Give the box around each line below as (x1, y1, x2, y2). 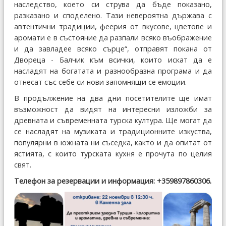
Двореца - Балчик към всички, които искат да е (14, 54, 212, 65)
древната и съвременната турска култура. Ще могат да (14, 115, 212, 125)
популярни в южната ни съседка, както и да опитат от (14, 137, 212, 147)
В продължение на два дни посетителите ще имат (14, 93, 212, 103)
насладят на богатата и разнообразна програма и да (14, 66, 212, 76)
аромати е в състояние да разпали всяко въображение (14, 32, 212, 42)
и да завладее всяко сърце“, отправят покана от (14, 43, 212, 53)
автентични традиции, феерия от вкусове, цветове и (14, 21, 212, 31)
